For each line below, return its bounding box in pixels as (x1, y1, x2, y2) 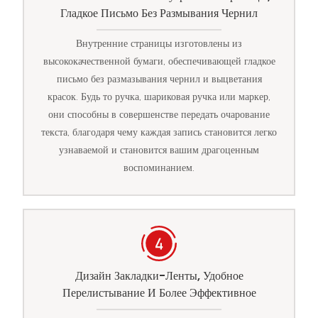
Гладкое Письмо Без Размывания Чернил (60, 5, 258, 22)
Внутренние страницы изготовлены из (76, 37, 242, 50)
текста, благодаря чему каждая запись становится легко (41, 126, 277, 139)
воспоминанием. (124, 161, 194, 175)
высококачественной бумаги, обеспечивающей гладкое (43, 55, 275, 68)
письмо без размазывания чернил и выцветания (56, 72, 262, 86)
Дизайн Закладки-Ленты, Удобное (75, 268, 243, 285)
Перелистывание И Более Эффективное (62, 285, 256, 302)
